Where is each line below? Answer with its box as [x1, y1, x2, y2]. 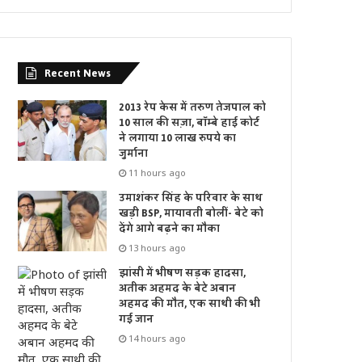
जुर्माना [119, 144, 149, 164]
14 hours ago [128, 332, 187, 345]
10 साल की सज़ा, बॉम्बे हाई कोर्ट [119, 113, 260, 133]
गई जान [119, 309, 154, 330]
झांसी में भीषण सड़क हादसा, [119, 263, 246, 284]
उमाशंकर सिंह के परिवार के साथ [119, 188, 263, 208]
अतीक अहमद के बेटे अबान [119, 279, 237, 299]
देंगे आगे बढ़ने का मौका [119, 219, 221, 239]
